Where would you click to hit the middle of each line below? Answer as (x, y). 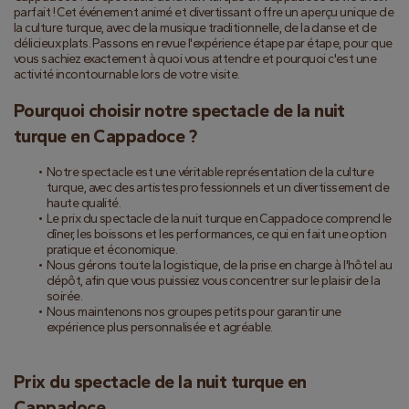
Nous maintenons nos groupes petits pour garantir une (194, 312)
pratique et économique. (112, 250)
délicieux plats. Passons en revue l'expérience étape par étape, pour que (203, 43)
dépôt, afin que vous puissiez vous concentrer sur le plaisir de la (214, 281)
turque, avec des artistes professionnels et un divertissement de (218, 188)
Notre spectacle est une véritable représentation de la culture (210, 172)
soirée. (65, 296)
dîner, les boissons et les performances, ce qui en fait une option (217, 234)
